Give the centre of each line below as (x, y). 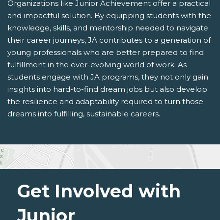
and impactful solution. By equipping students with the (109, 15)
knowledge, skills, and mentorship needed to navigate (108, 27)
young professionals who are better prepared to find (106, 52)
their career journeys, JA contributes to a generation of (109, 40)
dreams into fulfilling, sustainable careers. (84, 113)
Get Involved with (99, 191)
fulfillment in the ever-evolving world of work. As (97, 64)
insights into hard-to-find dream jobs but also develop (107, 89)
